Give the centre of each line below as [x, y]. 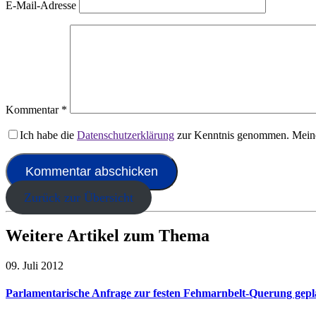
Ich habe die [48, 135]
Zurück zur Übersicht [78, 198]
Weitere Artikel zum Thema [108, 236]
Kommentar [34, 110]
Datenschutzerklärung [126, 135]
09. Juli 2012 [35, 265]
